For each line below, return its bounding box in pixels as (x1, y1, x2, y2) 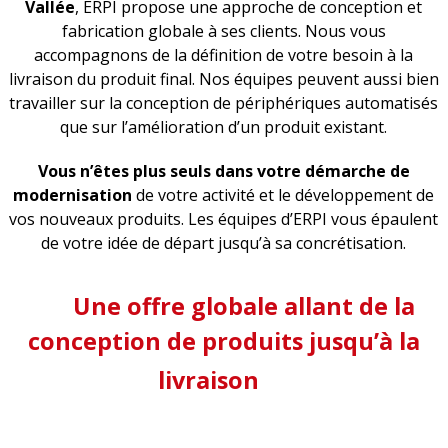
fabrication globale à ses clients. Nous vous (61, 20, 386, 42)
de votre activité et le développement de (132, 184, 435, 206)
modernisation (13, 184, 133, 206)
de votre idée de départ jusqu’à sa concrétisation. (41, 232, 407, 254)
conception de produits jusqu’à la (27, 325, 420, 357)
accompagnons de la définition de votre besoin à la (34, 44, 414, 66)
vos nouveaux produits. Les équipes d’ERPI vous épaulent (9, 208, 439, 230)
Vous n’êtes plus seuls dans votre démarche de (37, 160, 410, 182)
